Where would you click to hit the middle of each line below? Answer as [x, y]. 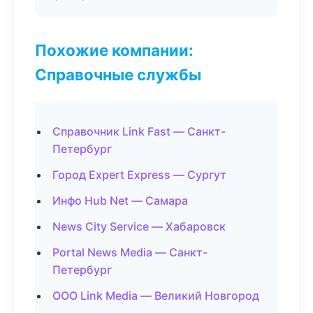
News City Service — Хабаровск [139, 226]
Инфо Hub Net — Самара [120, 201]
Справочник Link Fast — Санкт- [139, 131]
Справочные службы [118, 74]
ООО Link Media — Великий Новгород [156, 296]
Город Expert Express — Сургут [139, 175]
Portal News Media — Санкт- [130, 252]
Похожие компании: [114, 50]
